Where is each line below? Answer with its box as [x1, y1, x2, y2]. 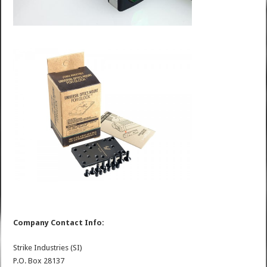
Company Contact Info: [13, 218, 105, 227]
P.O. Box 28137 [13, 256, 65, 265]
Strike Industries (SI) [13, 243, 83, 252]
